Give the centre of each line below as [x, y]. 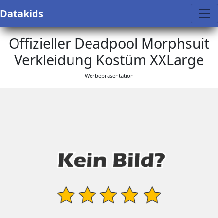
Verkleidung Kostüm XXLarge [109, 60]
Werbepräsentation [109, 76]
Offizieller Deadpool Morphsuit [109, 43]
